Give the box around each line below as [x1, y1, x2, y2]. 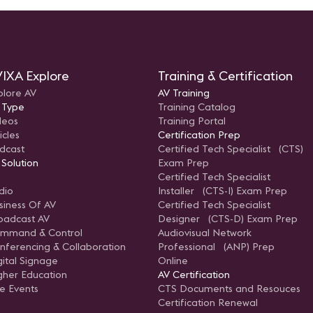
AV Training [158, 87, 210, 100]
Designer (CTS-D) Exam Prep [158, 212, 298, 226]
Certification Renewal [158, 296, 258, 310]
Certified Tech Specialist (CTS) [158, 143, 303, 156]
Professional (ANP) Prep [158, 240, 275, 254]
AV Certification [158, 268, 230, 282]
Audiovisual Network [158, 226, 252, 240]
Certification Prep [158, 129, 240, 142]
